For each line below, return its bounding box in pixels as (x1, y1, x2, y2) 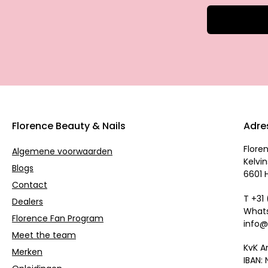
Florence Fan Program (12, 212, 103, 225)
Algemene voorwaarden (12, 145, 112, 158)
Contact (12, 179, 47, 191)
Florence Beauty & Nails (12, 119, 126, 133)
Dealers (12, 196, 43, 208)
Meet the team (12, 229, 76, 242)
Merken (12, 246, 42, 258)
